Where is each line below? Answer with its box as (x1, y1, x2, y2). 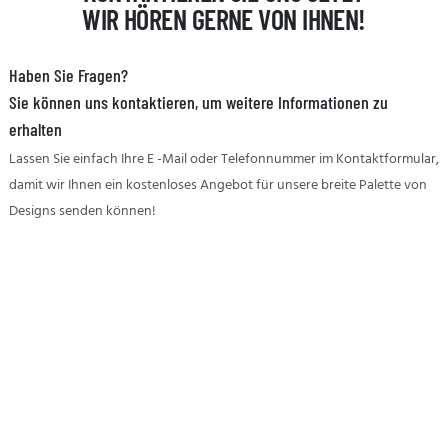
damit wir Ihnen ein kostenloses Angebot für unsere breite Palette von (8, 174, 427, 198)
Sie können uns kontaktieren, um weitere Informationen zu (8, 90, 388, 113)
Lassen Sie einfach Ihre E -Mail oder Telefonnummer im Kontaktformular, (8, 148, 439, 172)
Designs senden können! (8, 200, 156, 224)
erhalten (8, 117, 62, 140)
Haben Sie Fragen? (8, 63, 128, 86)
